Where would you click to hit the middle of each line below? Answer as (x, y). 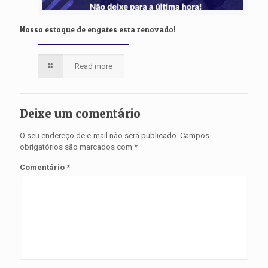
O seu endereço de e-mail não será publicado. (99, 136)
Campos (195, 136)
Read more (94, 66)
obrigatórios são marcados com (77, 147)
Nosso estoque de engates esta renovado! (98, 30)
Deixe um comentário (80, 114)
